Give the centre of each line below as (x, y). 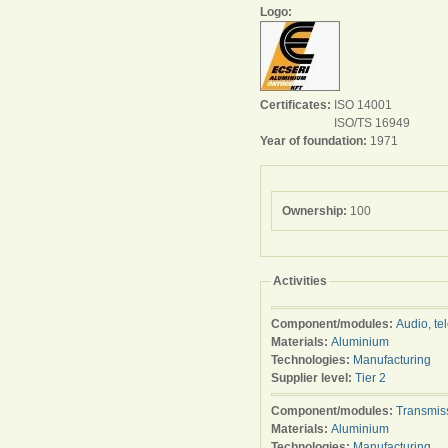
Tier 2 (370, 378)
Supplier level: (313, 378)
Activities (300, 281)
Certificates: (297, 105)
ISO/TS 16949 (372, 123)
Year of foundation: (315, 141)
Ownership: (316, 211)
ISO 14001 (363, 105)
